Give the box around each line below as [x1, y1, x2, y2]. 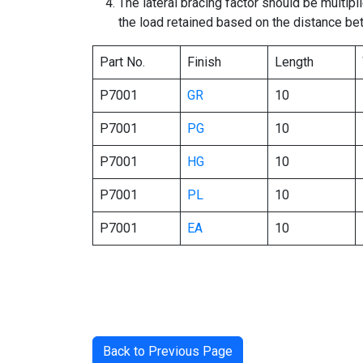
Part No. [100, 54, 145, 70]
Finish [187, 54, 221, 70]
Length [275, 54, 314, 70]
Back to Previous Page [103, 344, 233, 359]
